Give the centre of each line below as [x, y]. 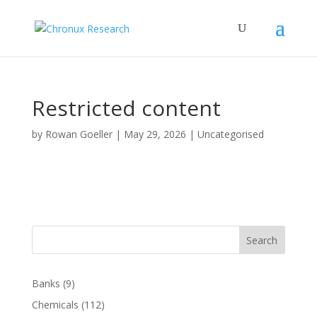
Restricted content [126, 108]
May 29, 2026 [155, 134]
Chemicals [55, 305]
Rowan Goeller [79, 134]
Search [262, 240]
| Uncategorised [225, 134]
